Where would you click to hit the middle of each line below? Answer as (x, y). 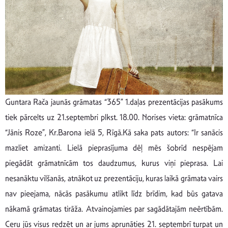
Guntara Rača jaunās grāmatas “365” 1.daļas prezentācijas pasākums (114, 102)
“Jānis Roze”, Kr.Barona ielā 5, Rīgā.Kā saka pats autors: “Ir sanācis (114, 132)
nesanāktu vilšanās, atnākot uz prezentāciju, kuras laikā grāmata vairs (114, 178)
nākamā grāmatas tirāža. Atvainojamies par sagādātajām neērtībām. (114, 209)
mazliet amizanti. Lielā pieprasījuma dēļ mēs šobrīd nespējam (114, 148)
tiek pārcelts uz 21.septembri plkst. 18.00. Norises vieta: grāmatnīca (114, 117)
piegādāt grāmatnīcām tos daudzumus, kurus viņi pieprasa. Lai (114, 163)
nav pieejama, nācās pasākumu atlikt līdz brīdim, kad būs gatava (114, 193)
